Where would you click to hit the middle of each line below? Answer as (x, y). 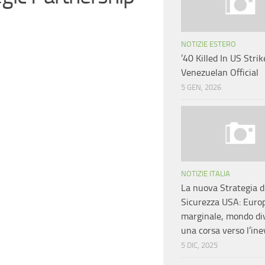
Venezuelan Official (220, 73)
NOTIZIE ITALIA (206, 174)
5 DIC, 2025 (199, 245)
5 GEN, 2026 (201, 88)
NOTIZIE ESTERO (209, 44)
